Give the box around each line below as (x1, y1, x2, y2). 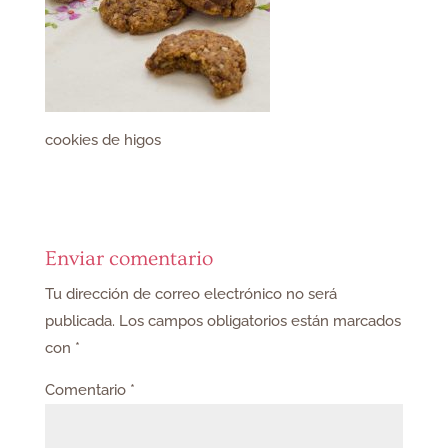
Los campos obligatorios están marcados (118, 312, 401, 330)
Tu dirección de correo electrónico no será (44, 285, 337, 303)
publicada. (44, 312, 115, 330)
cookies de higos (44, 131, 161, 149)
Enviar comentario (44, 247, 213, 270)
